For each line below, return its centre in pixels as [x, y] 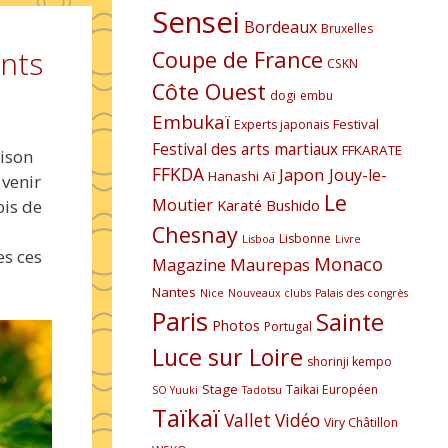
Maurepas [270, 264]
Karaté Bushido [268, 205]
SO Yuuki [175, 390]
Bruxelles [347, 28]
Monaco [348, 264]
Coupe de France [237, 59]
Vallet [247, 420]
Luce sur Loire [227, 357]
